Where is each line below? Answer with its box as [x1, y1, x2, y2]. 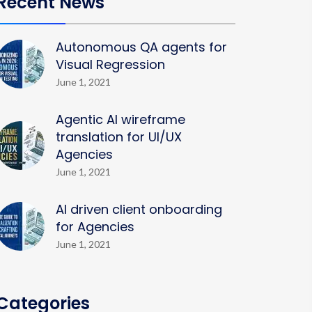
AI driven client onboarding [56, 201, 222, 218]
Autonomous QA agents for [56, 38, 227, 56]
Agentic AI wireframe [56, 111, 185, 128]
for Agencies [56, 218, 134, 235]
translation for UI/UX [56, 128, 182, 146]
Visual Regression [56, 56, 165, 73]
